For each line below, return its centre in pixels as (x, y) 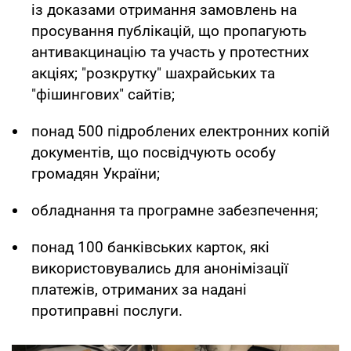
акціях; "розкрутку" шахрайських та (153, 73)
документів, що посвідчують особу (154, 152)
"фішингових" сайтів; (103, 94)
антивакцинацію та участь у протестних (170, 52)
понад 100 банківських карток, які (150, 247)
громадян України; (96, 173)
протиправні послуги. (107, 310)
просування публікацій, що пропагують (169, 31)
